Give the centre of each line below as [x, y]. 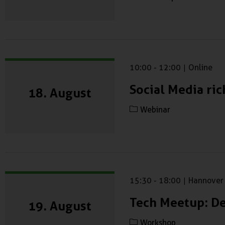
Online [200, 67]
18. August [60, 93]
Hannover [206, 180]
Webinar [155, 109]
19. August [60, 206]
